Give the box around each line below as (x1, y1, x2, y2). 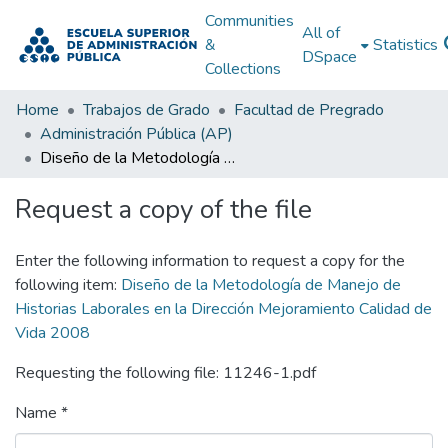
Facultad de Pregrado (234, 99, 384, 121)
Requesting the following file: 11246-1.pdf (15, 362, 316, 384)
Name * (15, 402, 68, 424)
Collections (204, 58, 281, 80)
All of (301, 22, 340, 44)
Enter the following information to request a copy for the (15, 250, 405, 272)
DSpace (301, 46, 357, 68)
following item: (15, 274, 121, 296)
